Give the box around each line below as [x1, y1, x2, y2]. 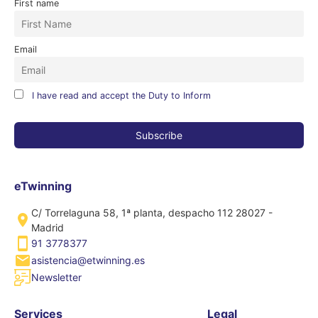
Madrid [31, 221, 64, 234]
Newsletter [31, 271, 82, 284]
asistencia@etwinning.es [31, 254, 145, 267]
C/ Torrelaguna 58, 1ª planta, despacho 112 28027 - [31, 206, 273, 219]
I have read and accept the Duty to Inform [32, 90, 211, 102]
